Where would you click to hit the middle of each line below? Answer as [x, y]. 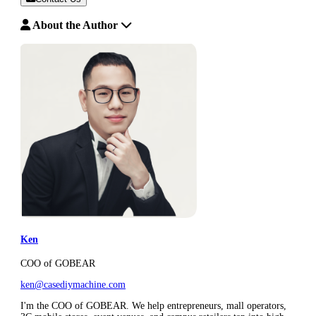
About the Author [75, 25]
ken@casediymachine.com [73, 285]
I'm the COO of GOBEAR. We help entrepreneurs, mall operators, [153, 306]
